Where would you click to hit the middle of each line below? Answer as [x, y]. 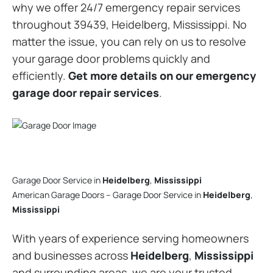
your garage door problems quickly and [111, 58]
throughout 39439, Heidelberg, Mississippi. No [129, 24]
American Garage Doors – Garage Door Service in [108, 195]
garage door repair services [86, 92]
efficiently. [40, 75]
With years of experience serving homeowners [130, 238]
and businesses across [71, 255]
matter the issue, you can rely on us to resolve [129, 41]
